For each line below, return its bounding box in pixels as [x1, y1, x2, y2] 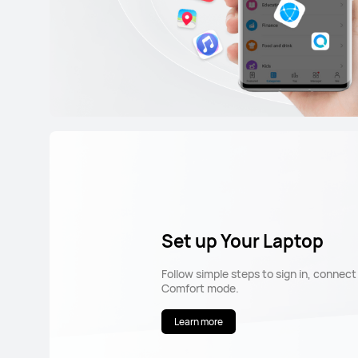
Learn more [173, 314, 223, 328]
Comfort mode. [161, 280, 239, 296]
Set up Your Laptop [161, 229, 324, 254]
